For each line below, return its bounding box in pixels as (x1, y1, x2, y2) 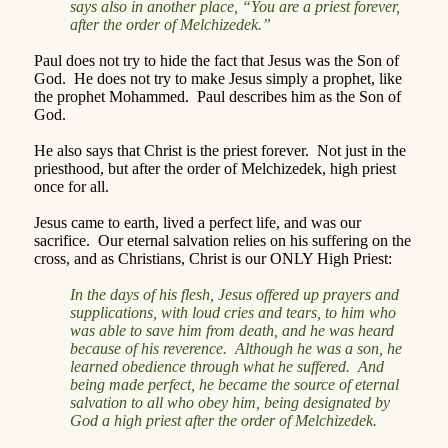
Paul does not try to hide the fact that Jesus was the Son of (34, 51, 399, 69)
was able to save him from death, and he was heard (70, 321, 394, 339)
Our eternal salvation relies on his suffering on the (98, 231, 411, 249)
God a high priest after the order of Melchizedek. (70, 411, 377, 429)
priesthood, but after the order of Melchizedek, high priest (34, 159, 396, 177)
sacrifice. (34, 231, 90, 249)
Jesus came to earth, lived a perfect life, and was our (34, 213, 361, 231)
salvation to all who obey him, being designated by (70, 393, 390, 411)
